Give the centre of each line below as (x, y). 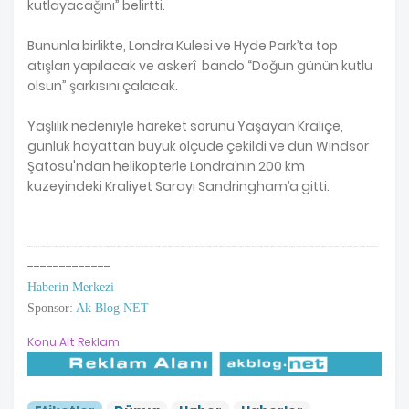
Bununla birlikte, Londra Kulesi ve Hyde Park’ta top (183, 45)
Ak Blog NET (111, 308)
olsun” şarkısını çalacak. (103, 85)
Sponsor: (50, 308)
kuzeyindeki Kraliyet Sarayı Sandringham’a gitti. (178, 186)
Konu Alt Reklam (73, 341)
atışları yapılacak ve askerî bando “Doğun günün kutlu (200, 65)
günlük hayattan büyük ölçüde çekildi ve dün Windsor (198, 146)
